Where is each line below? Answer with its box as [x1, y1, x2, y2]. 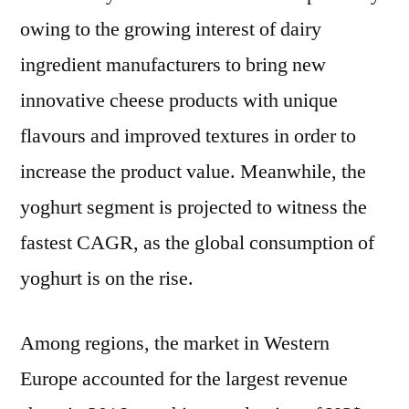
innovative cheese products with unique [20, 88, 338, 113]
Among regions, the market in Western [20, 330, 330, 356]
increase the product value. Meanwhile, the [20, 159, 366, 184]
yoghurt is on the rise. [20, 266, 194, 291]
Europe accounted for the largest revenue [20, 366, 348, 392]
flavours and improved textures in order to [20, 123, 356, 149]
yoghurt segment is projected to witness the [20, 194, 367, 220]
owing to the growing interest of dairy [20, 16, 321, 42]
